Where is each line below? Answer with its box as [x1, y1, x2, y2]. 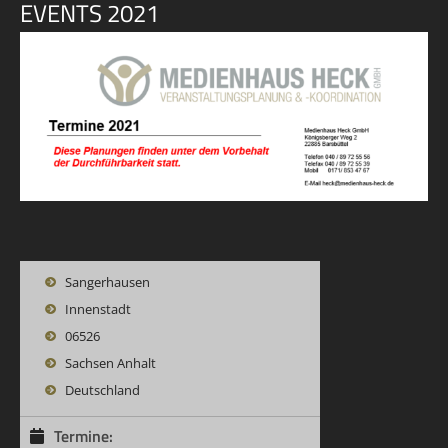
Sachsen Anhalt [65, 353, 156, 372]
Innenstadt [65, 299, 131, 318]
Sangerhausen [65, 272, 150, 291]
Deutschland [65, 380, 140, 399]
